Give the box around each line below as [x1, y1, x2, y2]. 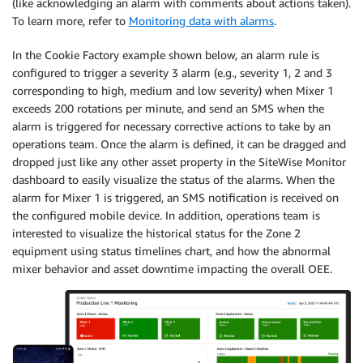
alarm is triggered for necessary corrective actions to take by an [12, 119, 331, 134]
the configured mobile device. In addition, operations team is [12, 208, 320, 223]
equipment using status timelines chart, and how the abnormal [12, 244, 331, 258]
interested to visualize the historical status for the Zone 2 [12, 226, 301, 241]
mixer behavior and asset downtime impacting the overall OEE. [12, 262, 332, 276]
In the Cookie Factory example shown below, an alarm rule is [12, 48, 319, 62]
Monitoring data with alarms [129, 14, 274, 28]
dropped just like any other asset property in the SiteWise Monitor [12, 155, 346, 169]
